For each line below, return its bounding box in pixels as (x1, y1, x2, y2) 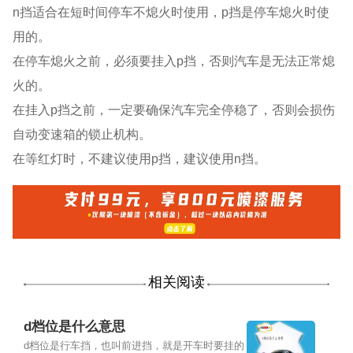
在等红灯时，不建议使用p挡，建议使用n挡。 (13, 151, 267, 166)
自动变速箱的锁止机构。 (13, 127, 152, 142)
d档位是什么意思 (23, 319, 125, 335)
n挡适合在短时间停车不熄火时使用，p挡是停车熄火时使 (13, 5, 330, 20)
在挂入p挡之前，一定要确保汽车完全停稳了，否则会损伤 (13, 102, 336, 117)
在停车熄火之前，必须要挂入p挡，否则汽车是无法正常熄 (13, 54, 336, 69)
